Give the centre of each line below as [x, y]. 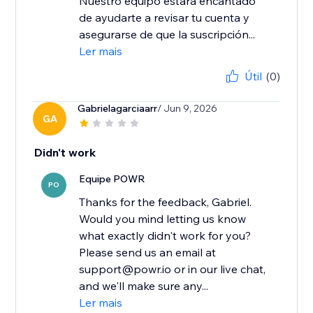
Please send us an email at [148, 253]
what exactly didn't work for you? [165, 236]
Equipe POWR [112, 179]
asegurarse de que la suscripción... [167, 35]
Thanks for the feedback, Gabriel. [166, 202]
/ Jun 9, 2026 [188, 109]
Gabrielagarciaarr [118, 109]
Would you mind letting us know [163, 219]
